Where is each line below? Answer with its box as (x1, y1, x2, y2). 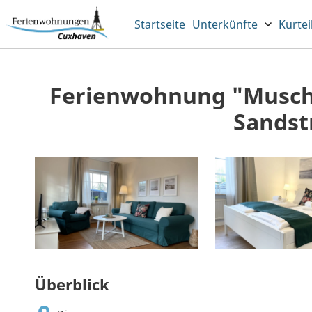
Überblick (35, 274, 109, 295)
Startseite (134, 16, 185, 32)
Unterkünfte (192, 16, 258, 32)
